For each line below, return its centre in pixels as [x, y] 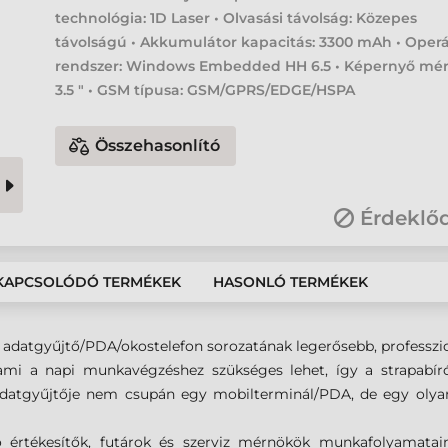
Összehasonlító [158, 145]
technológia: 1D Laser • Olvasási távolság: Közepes [236, 18]
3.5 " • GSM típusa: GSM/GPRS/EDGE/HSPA [205, 90]
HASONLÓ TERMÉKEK [290, 282]
